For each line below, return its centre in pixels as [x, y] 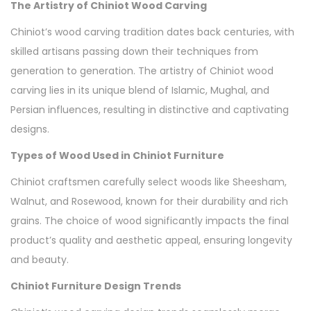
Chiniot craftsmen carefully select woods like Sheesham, [149, 182]
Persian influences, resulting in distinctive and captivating [150, 110]
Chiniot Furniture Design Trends [96, 286]
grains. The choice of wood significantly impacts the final [150, 221]
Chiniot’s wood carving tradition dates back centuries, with [152, 32]
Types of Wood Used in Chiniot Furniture [117, 156]
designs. [30, 129]
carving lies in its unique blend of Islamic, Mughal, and [140, 91]
